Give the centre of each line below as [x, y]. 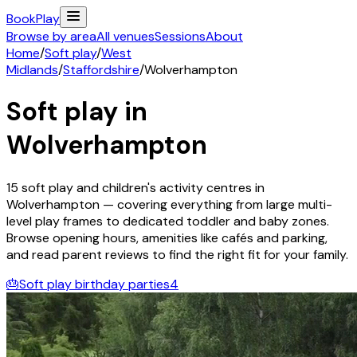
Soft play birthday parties [94, 284]
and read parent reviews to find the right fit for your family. [177, 254]
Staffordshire [101, 70]
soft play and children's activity [112, 187]
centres [229, 187]
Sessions [180, 36]
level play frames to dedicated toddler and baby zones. [168, 221]
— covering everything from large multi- [216, 204]
